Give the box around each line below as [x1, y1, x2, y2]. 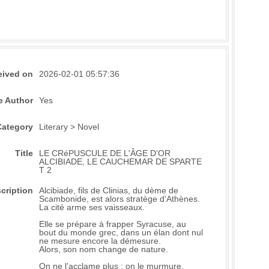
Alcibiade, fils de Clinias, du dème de [38, 186, 178, 195]
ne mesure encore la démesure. [38, 236, 161, 246]
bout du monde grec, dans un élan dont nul [38, 228, 203, 237]
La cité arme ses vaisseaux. [38, 202, 145, 212]
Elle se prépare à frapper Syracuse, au [38, 219, 186, 229]
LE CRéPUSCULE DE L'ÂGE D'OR [38, 148, 171, 158]
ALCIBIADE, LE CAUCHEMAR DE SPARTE [38, 157, 202, 166]
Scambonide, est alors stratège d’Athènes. [38, 194, 200, 204]
